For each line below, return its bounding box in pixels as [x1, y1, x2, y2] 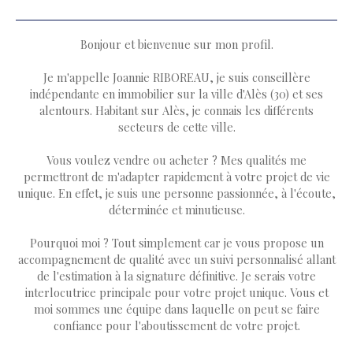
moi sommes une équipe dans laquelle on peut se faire [33, 300, 320, 317]
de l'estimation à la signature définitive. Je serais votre [37, 267, 316, 284]
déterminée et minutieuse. [108, 201, 245, 217]
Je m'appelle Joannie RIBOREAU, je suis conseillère [43, 69, 310, 85]
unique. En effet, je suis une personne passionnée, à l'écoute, [17, 184, 336, 201]
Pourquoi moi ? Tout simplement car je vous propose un [29, 234, 324, 251]
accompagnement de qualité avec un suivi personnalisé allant [17, 251, 336, 267]
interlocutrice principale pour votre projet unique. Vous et [24, 284, 329, 300]
